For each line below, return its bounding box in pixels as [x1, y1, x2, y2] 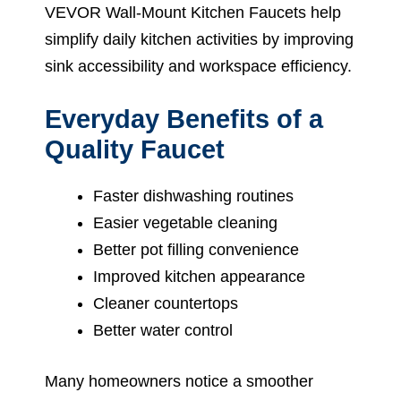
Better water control [93, 320, 233, 339]
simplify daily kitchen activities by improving [45, 30, 354, 48]
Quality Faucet [45, 134, 225, 164]
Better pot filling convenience [93, 240, 299, 259]
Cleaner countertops [93, 294, 238, 312]
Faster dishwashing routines [93, 186, 294, 205]
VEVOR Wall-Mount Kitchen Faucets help [45, 3, 341, 21]
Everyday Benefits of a [45, 104, 323, 133]
